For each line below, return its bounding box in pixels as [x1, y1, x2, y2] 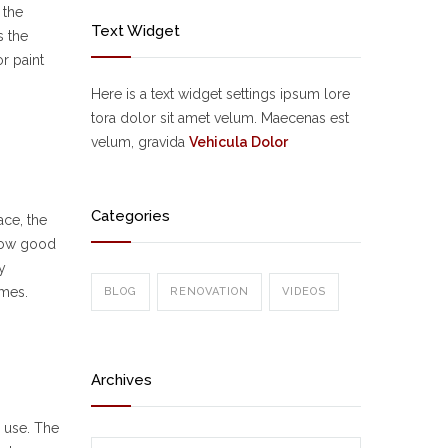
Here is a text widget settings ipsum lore [91, 86, 350, 102]
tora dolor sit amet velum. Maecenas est [91, 110, 349, 126]
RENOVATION [170, 285, 249, 298]
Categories [91, 207, 170, 225]
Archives [91, 371, 152, 389]
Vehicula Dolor [189, 134, 288, 150]
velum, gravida [91, 134, 189, 150]
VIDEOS [282, 285, 326, 298]
